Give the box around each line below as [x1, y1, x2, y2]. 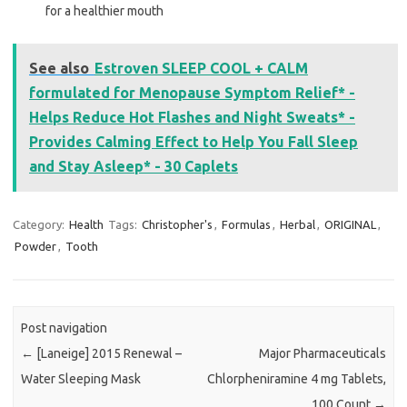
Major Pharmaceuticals [258, 345, 386, 361]
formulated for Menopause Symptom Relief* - [29, 84, 355, 102]
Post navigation [21, 320, 108, 335]
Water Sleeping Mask [21, 371, 142, 386]
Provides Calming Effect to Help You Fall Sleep [29, 134, 358, 151]
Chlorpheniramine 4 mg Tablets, [206, 371, 386, 386]
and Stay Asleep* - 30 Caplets [29, 158, 238, 175]
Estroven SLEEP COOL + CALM [94, 60, 308, 77]
